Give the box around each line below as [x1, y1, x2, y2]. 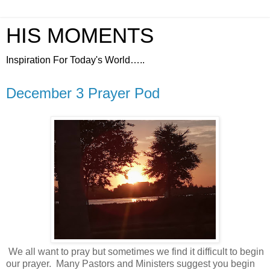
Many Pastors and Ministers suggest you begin [56, 258, 255, 269]
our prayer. [6, 258, 51, 269]
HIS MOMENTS [6, 24, 154, 47]
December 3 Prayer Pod [6, 85, 160, 101]
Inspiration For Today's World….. [6, 55, 145, 65]
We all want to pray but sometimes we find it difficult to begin [8, 246, 264, 257]
